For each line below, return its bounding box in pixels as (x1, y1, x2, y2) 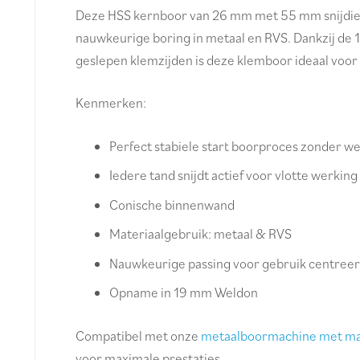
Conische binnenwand (109, 195, 235, 214)
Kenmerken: (75, 94, 146, 112)
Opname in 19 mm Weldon (109, 284, 258, 302)
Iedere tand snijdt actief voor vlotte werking (109, 166, 358, 185)
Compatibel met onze (75, 326, 201, 345)
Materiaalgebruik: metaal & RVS (109, 225, 292, 243)
